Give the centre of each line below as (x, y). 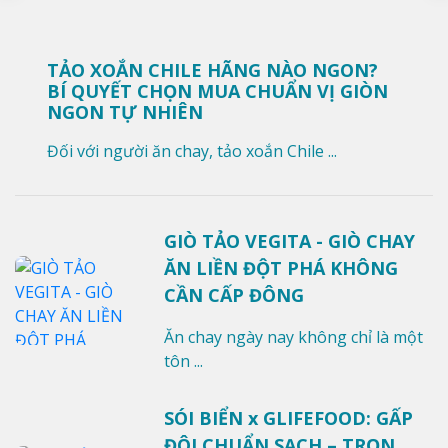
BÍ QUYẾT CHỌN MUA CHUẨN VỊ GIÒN (217, 91)
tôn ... (184, 361)
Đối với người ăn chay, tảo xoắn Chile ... (192, 151)
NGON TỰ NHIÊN (125, 112)
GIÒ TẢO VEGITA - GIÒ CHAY (290, 241)
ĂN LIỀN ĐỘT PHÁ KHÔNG (281, 268)
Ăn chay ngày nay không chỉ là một (294, 337)
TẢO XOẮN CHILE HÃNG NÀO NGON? (212, 70)
